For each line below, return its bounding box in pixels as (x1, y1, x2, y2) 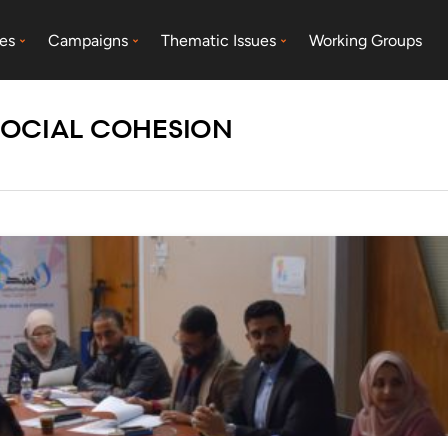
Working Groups (309, 30, 423, 50)
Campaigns (48, 30, 129, 50)
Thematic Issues (161, 30, 277, 50)
